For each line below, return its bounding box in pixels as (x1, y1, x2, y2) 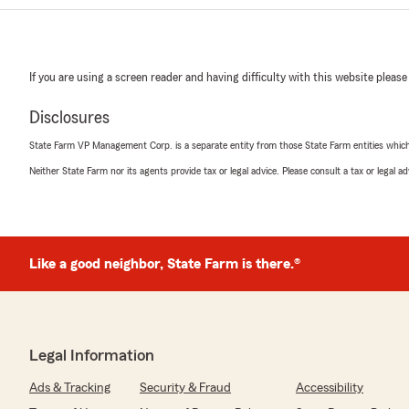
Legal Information (29, 347, 154, 363)
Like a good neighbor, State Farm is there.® (29, 257, 300, 271)
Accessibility (296, 382, 363, 394)
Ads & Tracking (29, 382, 110, 394)
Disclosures (29, 109, 110, 127)
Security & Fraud (140, 382, 231, 394)
